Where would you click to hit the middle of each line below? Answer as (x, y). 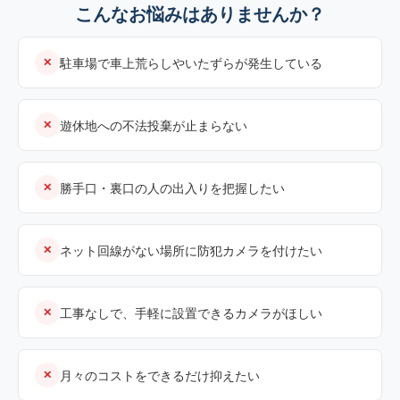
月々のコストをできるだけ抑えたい (160, 375)
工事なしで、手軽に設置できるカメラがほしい (191, 312)
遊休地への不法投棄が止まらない (154, 125)
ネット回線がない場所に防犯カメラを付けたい (191, 250)
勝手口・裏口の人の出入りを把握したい (172, 187)
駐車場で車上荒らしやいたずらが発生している (191, 62)
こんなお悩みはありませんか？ (200, 15)
